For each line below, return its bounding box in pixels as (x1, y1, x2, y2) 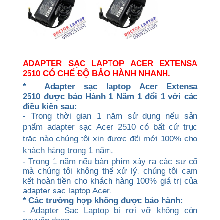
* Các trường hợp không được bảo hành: (23, 195, 183, 205)
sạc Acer (79, 122, 113, 132)
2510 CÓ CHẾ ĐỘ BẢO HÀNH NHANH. (23, 68, 173, 78)
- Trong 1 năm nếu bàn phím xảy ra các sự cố (23, 156, 197, 166)
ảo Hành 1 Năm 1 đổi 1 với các (73, 91, 198, 101)
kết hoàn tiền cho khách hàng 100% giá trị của (23, 176, 197, 186)
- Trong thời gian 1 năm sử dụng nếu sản (23, 111, 197, 121)
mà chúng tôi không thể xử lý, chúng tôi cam (23, 166, 197, 176)
